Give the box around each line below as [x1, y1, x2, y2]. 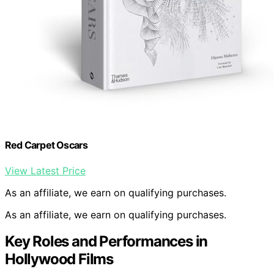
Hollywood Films [5, 250, 114, 268]
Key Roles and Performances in [5, 232, 208, 251]
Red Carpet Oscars [5, 139, 88, 152]
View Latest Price [5, 164, 86, 177]
